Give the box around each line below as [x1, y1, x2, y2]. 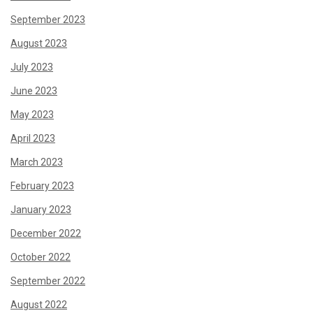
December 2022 [10, 228, 81, 239]
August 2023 [10, 38, 67, 49]
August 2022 [10, 299, 67, 310]
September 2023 [10, 14, 85, 25]
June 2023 [10, 85, 57, 96]
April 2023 [10, 133, 55, 144]
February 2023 [10, 180, 74, 191]
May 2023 [10, 109, 54, 120]
